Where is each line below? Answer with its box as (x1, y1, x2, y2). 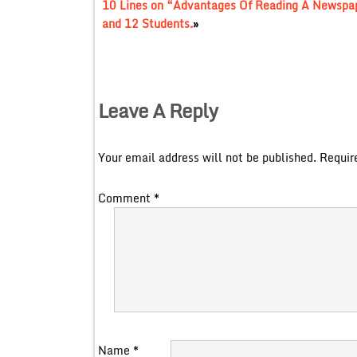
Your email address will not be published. (97, 147, 316, 167)
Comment (97, 188, 154, 207)
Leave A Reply (97, 94, 218, 126)
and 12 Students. (101, 14, 193, 33)
